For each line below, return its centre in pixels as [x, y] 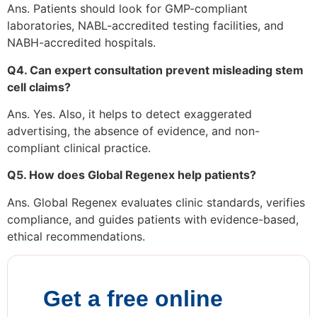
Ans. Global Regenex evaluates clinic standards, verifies [156, 202]
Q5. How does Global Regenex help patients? [132, 175]
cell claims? [39, 87]
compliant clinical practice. [79, 148]
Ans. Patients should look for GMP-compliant [127, 9]
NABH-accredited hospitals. [81, 43]
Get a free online [133, 299]
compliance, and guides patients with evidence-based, [153, 219]
